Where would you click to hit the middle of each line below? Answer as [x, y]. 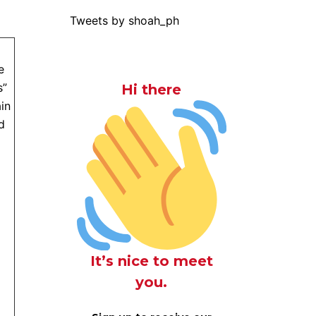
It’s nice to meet [151, 261]
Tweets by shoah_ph [124, 20]
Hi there [152, 90]
